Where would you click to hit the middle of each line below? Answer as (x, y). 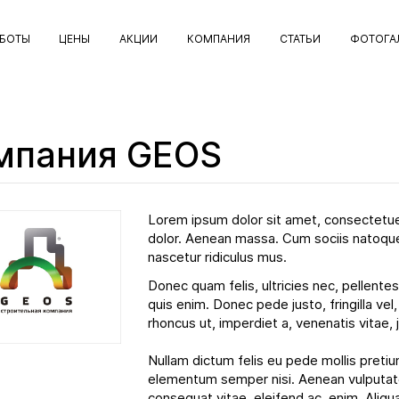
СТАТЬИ (301, 39)
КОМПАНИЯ (219, 39)
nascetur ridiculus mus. (217, 257)
